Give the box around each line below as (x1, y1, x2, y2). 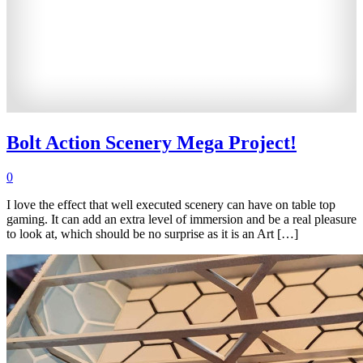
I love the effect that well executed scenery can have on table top (6, 197, 335, 211)
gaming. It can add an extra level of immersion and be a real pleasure (6, 211, 357, 226)
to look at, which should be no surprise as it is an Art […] (6, 226, 298, 241)
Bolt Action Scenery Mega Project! (6, 131, 297, 153)
